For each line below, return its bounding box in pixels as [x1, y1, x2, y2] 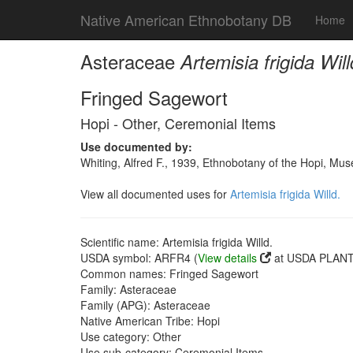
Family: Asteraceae [80, 281, 176, 297]
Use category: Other [80, 329, 181, 344]
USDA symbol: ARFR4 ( [80, 250, 198, 266]
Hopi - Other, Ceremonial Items [80, 113, 276, 133]
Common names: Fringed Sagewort [80, 266, 258, 281]
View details [198, 250, 257, 266]
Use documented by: [80, 139, 192, 154]
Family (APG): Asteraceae [80, 297, 210, 313]
